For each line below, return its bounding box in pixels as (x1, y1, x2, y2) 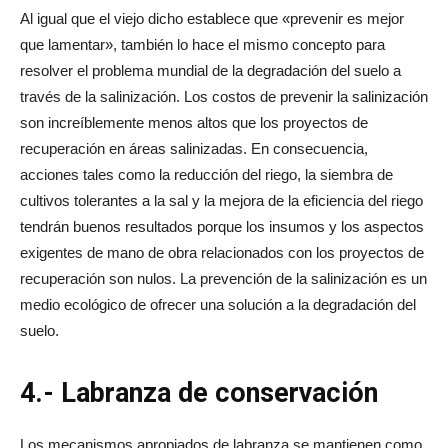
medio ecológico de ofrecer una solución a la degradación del (20, 295, 416, 313)
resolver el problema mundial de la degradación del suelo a (20, 61, 401, 79)
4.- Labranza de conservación (20, 376, 378, 409)
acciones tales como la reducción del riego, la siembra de (20, 165, 393, 183)
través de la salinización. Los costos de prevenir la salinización (20, 87, 428, 105)
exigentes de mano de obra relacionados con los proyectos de (20, 243, 424, 261)
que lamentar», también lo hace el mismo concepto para (20, 35, 385, 53)
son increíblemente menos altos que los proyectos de (20, 113, 368, 131)
